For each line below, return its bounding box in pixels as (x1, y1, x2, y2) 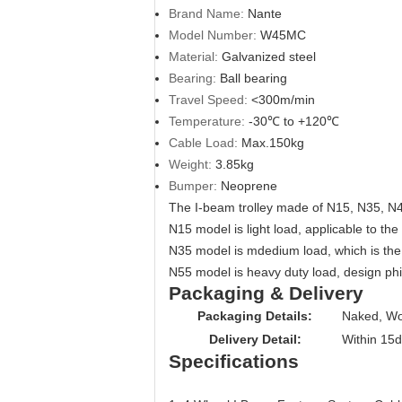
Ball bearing (220, 71, 287, 85)
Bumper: (169, 179, 217, 193)
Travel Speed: (169, 92, 248, 107)
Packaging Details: (197, 309, 312, 323)
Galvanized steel (222, 49, 316, 64)
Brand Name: (169, 6, 244, 21)
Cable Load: (169, 135, 238, 150)
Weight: (169, 157, 212, 171)
